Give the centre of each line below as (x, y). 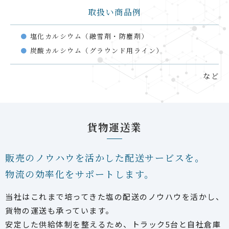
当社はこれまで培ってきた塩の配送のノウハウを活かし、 (114, 196)
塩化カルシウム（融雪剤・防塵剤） (89, 36)
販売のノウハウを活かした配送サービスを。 (105, 157)
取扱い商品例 (114, 12)
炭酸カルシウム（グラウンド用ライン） (97, 50)
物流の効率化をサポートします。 (80, 174)
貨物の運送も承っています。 (60, 210)
